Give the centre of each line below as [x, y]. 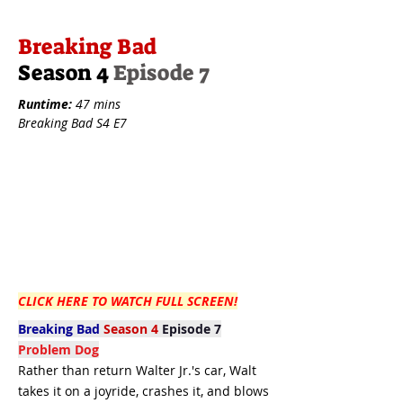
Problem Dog [58, 349]
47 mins [96, 104]
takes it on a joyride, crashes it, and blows [143, 391]
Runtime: [45, 104]
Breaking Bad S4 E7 [72, 123]
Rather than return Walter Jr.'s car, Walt [137, 370]
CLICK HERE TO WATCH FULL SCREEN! [128, 301]
